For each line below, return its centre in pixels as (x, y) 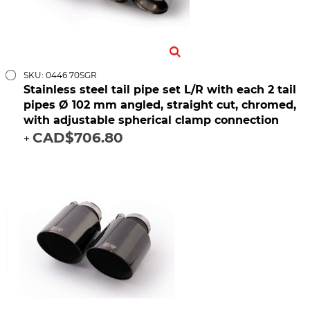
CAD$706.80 (78, 138)
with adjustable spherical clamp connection (151, 120)
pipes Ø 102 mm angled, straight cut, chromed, (160, 105)
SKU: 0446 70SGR (60, 75)
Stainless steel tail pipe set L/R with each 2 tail (160, 90)
